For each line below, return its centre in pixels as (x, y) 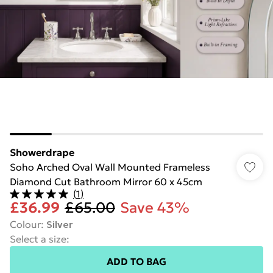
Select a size (38, 239)
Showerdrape (42, 152)
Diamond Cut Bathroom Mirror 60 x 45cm (106, 182)
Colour (25, 224)
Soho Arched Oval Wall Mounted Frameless (110, 167)
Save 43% (155, 208)
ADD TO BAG (136, 261)
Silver (60, 224)
